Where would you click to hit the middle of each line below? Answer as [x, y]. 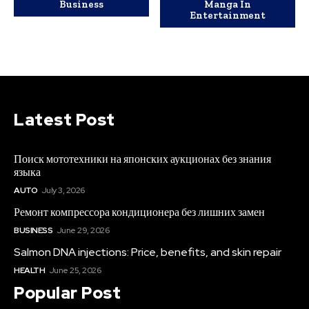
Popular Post [67, 292]
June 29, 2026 [82, 230]
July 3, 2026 [63, 190]
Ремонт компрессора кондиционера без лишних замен [139, 212]
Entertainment [228, 15]
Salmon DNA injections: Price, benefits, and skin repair [148, 252]
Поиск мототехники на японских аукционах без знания [142, 159]
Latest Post [64, 119]
